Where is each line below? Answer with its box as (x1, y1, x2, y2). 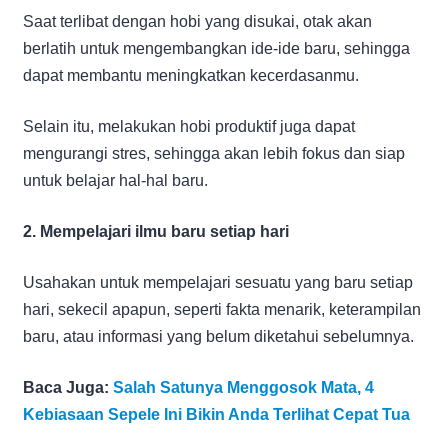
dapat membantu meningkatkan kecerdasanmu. (23, 66, 359, 84)
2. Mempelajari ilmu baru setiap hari (23, 222, 289, 240)
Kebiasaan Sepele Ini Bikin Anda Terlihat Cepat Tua (23, 405, 410, 423)
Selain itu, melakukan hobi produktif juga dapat (23, 117, 355, 135)
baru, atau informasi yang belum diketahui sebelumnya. (23, 327, 414, 345)
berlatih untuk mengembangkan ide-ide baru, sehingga (23, 39, 410, 57)
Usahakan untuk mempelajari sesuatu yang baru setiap (23, 273, 413, 291)
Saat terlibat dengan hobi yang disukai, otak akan (23, 12, 372, 30)
